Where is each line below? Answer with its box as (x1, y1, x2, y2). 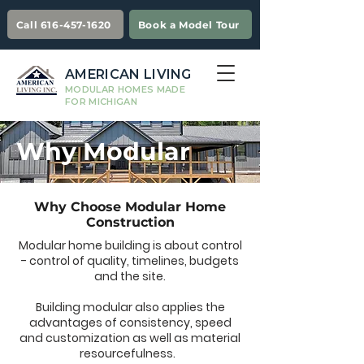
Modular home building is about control (18, 237, 242, 253)
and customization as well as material (19, 330, 240, 346)
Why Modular (16, 136, 190, 167)
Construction (85, 214, 175, 230)
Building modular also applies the (35, 299, 225, 315)
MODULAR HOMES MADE (65, 84, 185, 95)
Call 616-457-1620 (15, 18, 112, 31)
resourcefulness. (80, 345, 180, 362)
